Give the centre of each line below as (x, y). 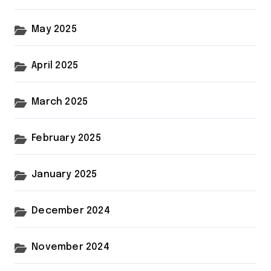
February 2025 (66, 138)
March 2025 (60, 102)
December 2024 (71, 211)
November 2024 (70, 247)
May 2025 (54, 29)
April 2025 (55, 65)
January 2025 (64, 174)
